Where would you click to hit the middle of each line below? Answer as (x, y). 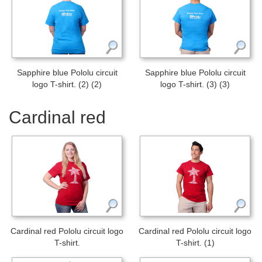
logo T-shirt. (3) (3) (195, 85)
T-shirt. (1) (195, 243)
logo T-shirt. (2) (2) (67, 85)
